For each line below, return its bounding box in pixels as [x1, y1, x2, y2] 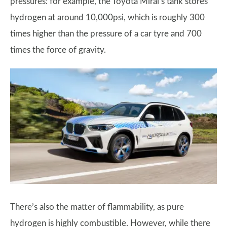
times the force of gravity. [10, 45, 106, 54]
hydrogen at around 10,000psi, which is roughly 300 [10, 13, 205, 22]
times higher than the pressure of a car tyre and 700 [10, 29, 202, 38]
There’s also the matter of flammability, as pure [10, 203, 184, 212]
